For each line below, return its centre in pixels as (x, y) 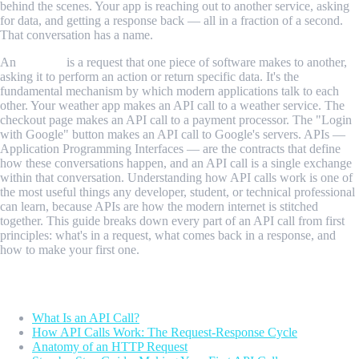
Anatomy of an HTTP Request (110, 346)
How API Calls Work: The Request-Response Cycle (165, 332)
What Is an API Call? (86, 317)
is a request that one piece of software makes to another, (205, 63)
